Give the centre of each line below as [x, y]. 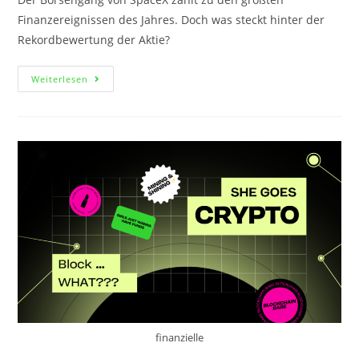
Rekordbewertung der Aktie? [94, 39]
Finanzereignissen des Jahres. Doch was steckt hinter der [171, 19]
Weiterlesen [60, 79]
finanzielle [179, 337]
